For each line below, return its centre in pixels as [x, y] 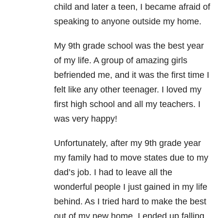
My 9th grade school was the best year [129, 46]
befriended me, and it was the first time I [132, 75]
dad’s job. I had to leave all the [113, 173]
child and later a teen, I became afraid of [132, 7]
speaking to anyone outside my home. [128, 22]
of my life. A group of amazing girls [121, 61]
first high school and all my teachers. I [127, 104]
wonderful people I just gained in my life [131, 187]
